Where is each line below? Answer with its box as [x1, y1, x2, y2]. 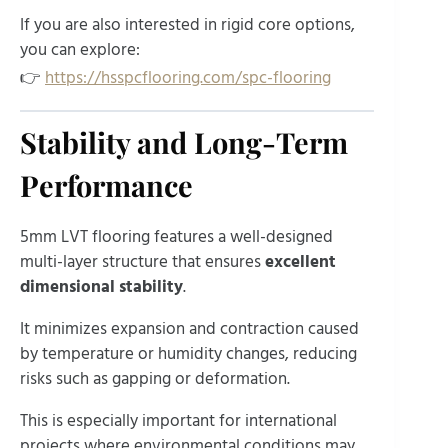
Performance [20, 165, 193, 204]
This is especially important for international [20, 409, 337, 434]
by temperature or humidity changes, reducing [20, 342, 357, 367]
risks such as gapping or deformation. [20, 367, 290, 392]
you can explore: [20, 38, 140, 63]
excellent [265, 250, 336, 275]
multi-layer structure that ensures [20, 250, 265, 275]
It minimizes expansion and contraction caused [20, 317, 359, 342]
